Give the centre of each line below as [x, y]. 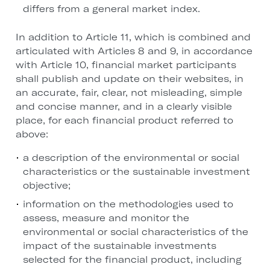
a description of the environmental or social [131, 158]
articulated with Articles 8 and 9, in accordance [134, 51]
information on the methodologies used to [128, 204]
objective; [46, 186]
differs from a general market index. [111, 9]
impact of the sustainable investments [119, 246]
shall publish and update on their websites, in [129, 79]
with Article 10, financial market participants [126, 65]
